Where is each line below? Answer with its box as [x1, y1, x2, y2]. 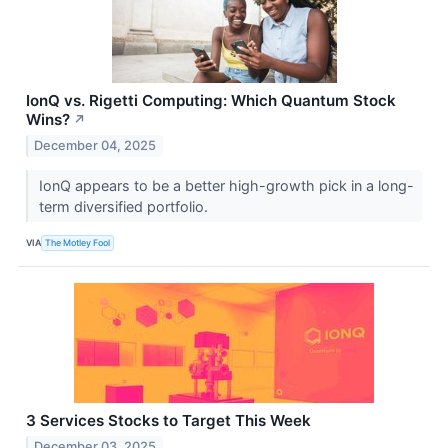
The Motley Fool [45, 236, 111, 248]
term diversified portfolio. [38, 198, 212, 216]
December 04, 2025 [34, 138, 157, 154]
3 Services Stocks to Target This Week [26, 411, 311, 431]
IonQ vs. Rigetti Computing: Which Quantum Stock [26, 91, 396, 111]
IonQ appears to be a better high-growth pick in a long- [38, 177, 414, 195]
